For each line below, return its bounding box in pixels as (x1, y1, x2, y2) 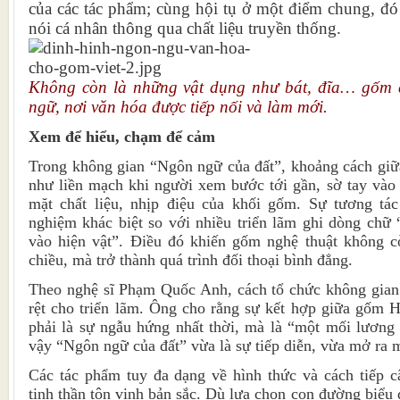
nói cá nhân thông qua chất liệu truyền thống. (29, 19, 341, 38)
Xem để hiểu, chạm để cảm (29, 128, 215, 146)
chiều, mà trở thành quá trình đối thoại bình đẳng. (29, 251, 353, 270)
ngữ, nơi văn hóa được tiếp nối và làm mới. (29, 97, 328, 117)
